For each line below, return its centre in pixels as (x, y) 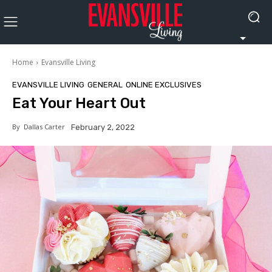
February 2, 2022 (103, 127)
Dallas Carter (42, 126)
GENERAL (105, 84)
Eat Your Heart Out (79, 103)
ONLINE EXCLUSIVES (164, 84)
